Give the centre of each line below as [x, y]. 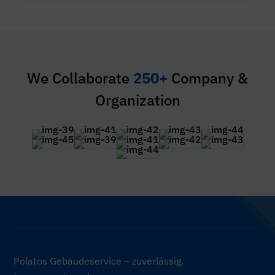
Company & [210, 78]
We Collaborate [80, 78]
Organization [137, 100]
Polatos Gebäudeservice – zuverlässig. [99, 261]
